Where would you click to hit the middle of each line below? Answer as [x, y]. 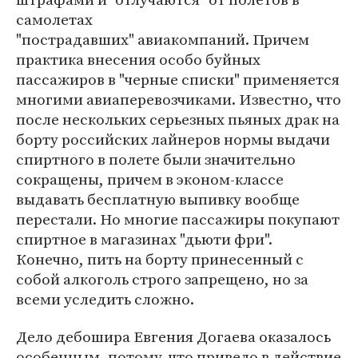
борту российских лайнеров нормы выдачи [173, 139]
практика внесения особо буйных [138, 59]
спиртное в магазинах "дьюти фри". [144, 239]
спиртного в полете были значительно [156, 159]
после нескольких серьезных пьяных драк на [178, 119]
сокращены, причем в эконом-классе [150, 179]
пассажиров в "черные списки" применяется [178, 79]
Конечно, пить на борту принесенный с [160, 259]
